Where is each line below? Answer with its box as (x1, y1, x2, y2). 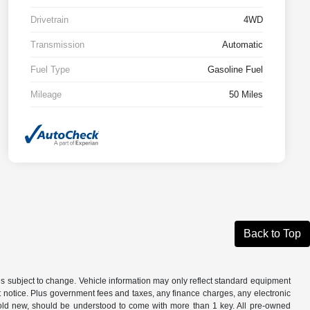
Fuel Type (30, 64, 70, 75)
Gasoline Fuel (208, 64, 263, 75)
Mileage (30, 89, 62, 100)
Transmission (30, 39, 84, 51)
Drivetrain (30, 15, 69, 26)
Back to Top (244, 228, 301, 239)
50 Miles (229, 89, 263, 100)
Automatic (222, 39, 263, 51)
